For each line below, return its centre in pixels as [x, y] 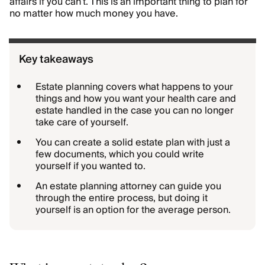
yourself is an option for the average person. [133, 210]
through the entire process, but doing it [122, 198]
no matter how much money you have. [94, 14]
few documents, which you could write [120, 154]
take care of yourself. [82, 122]
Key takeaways [56, 59]
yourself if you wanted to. [91, 166]
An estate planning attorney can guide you [128, 186]
